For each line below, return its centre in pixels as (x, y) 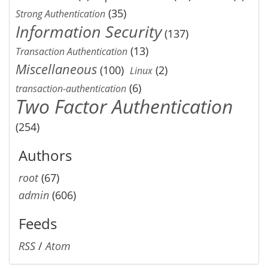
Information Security (89, 31)
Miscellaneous (56, 69)
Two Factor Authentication (124, 106)
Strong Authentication (60, 13)
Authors (45, 155)
